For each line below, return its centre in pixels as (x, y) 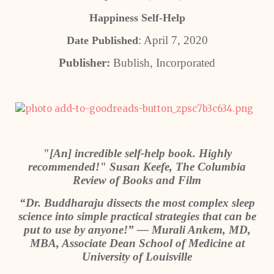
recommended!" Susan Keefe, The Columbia (137, 167)
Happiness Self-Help (137, 18)
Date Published (102, 40)
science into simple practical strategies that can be (137, 216)
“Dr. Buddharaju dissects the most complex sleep (137, 203)
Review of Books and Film (137, 180)
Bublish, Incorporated (163, 63)
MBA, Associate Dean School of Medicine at (137, 243)
